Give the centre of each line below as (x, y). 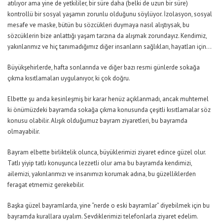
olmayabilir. (24, 131)
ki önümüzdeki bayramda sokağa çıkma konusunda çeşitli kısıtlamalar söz (109, 110)
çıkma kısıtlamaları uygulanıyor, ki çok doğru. (69, 78)
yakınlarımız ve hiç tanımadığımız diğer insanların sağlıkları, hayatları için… (110, 46)
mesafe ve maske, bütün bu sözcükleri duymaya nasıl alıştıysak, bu (98, 25)
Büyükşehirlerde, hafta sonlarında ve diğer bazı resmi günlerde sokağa (104, 67)
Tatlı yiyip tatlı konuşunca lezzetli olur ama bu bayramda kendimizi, (100, 163)
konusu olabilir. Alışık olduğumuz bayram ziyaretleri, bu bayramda (97, 120)
